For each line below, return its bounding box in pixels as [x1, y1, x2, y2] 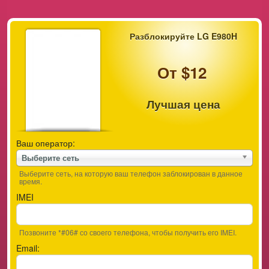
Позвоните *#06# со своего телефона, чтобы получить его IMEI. [19, 227, 237, 237]
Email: [16, 242, 40, 254]
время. [19, 176, 42, 186]
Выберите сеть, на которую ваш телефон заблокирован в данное [19, 168, 243, 178]
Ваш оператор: [16, 137, 75, 149]
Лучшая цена [146, 96, 220, 112]
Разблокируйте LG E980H [129, 30, 237, 42]
